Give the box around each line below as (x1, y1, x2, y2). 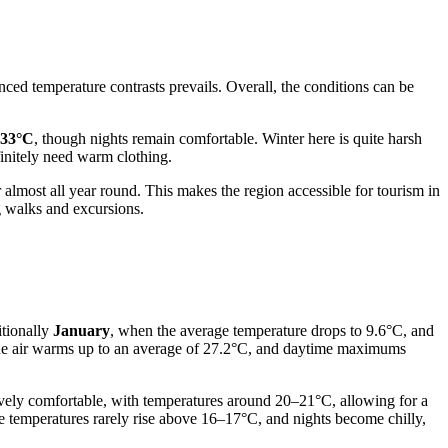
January (53, 321, 110, 339)
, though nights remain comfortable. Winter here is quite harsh (34, 129, 422, 147)
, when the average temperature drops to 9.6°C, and (110, 321, 434, 339)
